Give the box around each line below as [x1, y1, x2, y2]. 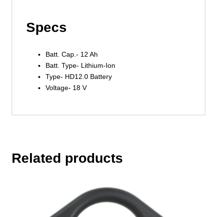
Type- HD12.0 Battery [45, 73, 112, 81]
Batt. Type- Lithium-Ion [45, 62, 115, 70]
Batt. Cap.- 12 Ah [45, 50, 98, 59]
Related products [12, 150, 123, 166]
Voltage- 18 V [45, 84, 87, 92]
